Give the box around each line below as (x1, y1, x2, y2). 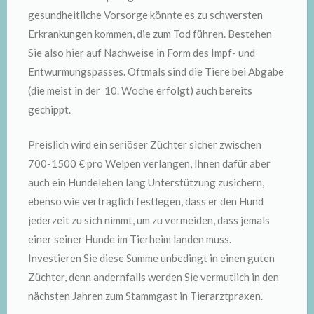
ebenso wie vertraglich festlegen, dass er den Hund (28, 194, 264, 207)
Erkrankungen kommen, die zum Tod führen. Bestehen (28, 27, 272, 40)
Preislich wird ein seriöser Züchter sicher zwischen (28, 137, 261, 151)
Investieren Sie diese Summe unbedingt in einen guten (28, 251, 275, 264)
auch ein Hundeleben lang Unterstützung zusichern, (28, 175, 264, 189)
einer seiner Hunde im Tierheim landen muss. (28, 232, 231, 245)
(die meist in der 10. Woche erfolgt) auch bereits (28, 84, 252, 97)
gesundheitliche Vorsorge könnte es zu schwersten (28, 8, 263, 21)
